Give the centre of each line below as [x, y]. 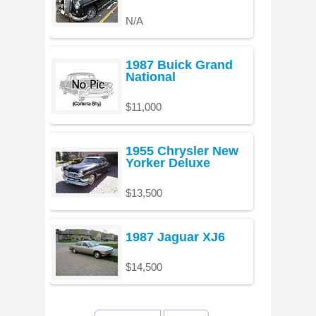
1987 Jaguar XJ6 [176, 237]
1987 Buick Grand [180, 65]
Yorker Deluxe [168, 163]
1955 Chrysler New [182, 151]
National [151, 77]
